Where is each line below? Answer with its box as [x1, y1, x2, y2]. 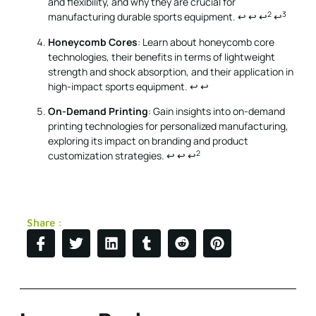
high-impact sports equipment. [48, 79, 190, 93]
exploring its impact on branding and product [48, 134, 248, 148]
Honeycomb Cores [48, 35, 138, 49]
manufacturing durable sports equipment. [48, 10, 238, 24]
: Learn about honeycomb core [138, 35, 274, 49]
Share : [27, 217, 62, 229]
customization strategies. [48, 149, 166, 163]
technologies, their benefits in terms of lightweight [48, 49, 275, 63]
